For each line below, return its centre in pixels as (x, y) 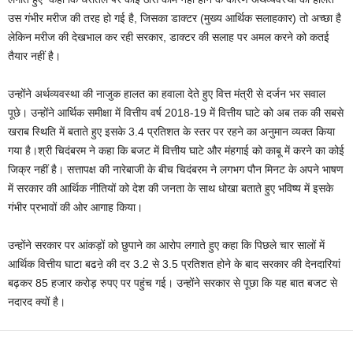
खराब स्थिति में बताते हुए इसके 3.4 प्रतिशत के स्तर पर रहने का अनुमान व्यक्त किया (171, 132)
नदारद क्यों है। (37, 302)
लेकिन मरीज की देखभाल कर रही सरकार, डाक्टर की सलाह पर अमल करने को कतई (169, 37)
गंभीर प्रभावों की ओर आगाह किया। (75, 207)
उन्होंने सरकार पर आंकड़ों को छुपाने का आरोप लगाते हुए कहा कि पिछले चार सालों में (166, 245)
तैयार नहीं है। (34, 56)
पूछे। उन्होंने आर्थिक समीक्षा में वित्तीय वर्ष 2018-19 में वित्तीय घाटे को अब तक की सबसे (176, 113)
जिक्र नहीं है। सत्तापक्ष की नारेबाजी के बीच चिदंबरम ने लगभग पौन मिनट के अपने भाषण (176, 169)
